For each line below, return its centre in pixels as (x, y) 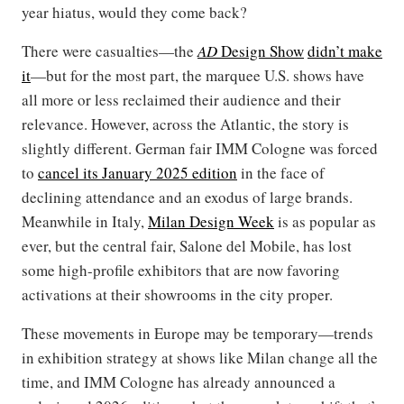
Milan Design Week (211, 222)
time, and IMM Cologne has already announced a (179, 382)
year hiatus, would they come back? (134, 13)
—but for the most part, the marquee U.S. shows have (197, 76)
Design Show (261, 51)
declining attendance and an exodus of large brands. (187, 197)
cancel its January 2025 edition (138, 173)
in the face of (281, 173)
